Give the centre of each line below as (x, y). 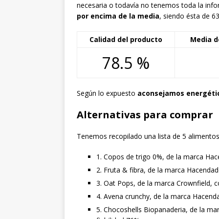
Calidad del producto (126, 40)
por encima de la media (118, 16)
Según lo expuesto (107, 93)
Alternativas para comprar (145, 115)
